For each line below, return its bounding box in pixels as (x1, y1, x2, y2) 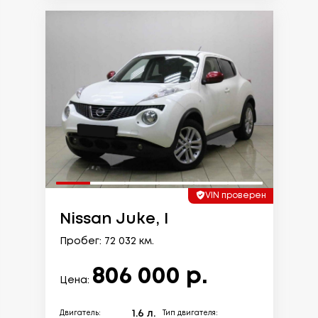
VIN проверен (204, 191, 266, 199)
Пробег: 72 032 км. (59, 236, 154, 246)
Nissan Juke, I (59, 212, 168, 226)
